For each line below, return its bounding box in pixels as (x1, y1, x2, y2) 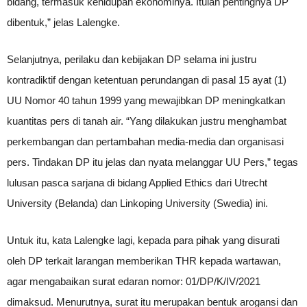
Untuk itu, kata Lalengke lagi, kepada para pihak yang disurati (7, 234, 280, 246)
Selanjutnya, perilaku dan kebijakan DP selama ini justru (7, 53, 256, 65)
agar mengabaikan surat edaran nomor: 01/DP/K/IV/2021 (7, 275, 260, 287)
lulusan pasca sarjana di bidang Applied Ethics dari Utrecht (7, 177, 267, 188)
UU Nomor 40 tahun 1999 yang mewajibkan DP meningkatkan (7, 95, 285, 106)
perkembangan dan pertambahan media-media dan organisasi (7, 136, 284, 147)
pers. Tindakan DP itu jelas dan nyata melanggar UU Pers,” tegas (7, 156, 298, 168)
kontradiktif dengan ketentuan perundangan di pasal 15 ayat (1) (7, 74, 286, 86)
